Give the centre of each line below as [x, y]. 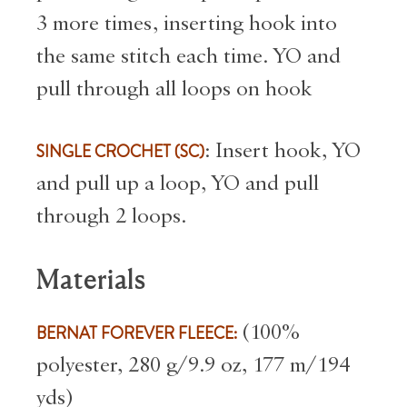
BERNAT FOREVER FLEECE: [137, 333]
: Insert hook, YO [283, 150]
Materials [91, 280]
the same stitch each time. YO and [189, 57]
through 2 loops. [111, 216]
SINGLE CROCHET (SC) [120, 151]
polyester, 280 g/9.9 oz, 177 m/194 [193, 365]
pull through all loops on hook [174, 89]
